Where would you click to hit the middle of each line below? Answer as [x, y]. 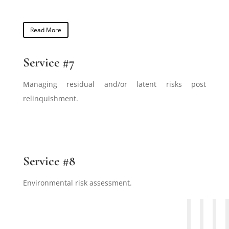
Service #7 [49, 63]
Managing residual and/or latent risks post [114, 84]
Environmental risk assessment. [77, 183]
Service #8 [49, 161]
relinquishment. [50, 99]
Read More [45, 30]
